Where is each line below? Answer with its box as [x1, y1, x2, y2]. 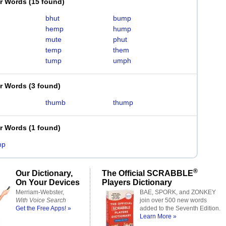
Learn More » [140, 213, 177, 220]
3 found [31, 82, 58, 90]
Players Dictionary [102, 178, 172, 187]
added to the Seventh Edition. [140, 205, 220, 212]
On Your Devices [16, 178, 80, 187]
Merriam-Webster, [16, 189, 64, 196]
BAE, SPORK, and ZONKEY [140, 189, 216, 196]
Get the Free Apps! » [16, 205, 71, 212]
